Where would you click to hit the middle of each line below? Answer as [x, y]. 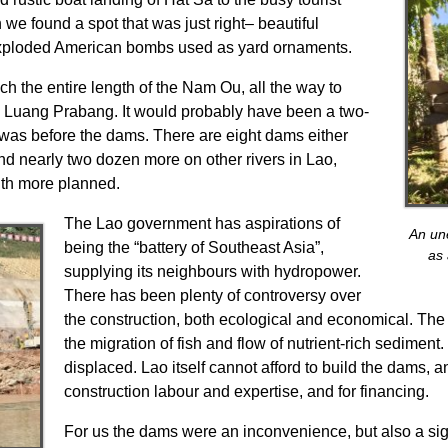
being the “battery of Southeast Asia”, [193, 248]
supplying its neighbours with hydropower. [212, 272]
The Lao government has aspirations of [201, 224]
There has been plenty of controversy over [212, 296]
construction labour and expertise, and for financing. [246, 392]
